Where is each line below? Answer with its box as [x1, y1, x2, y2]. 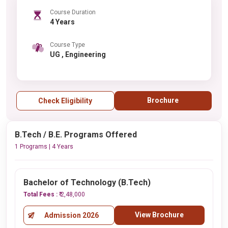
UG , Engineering [62, 50, 106, 59]
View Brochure [135, 211, 184, 219]
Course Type [50, 41, 85, 48]
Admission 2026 [44, 211, 99, 219]
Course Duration [50, 8, 96, 16]
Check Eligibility [38, 97, 93, 105]
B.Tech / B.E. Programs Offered [15, 130, 137, 139]
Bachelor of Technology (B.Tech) [23, 178, 151, 187]
